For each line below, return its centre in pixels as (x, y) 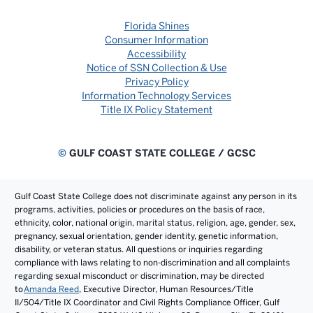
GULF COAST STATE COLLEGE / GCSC (161, 153)
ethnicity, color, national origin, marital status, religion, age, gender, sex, (155, 223)
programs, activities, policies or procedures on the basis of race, (140, 209)
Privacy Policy (156, 82)
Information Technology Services (156, 96)
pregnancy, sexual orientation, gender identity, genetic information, (146, 236)
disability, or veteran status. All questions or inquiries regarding (139, 249)
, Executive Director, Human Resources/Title (166, 289)
